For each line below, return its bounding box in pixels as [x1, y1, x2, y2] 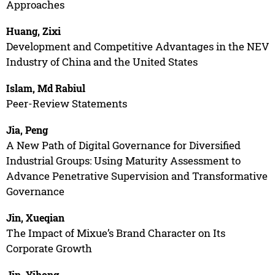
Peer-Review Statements [6, 96, 127, 110]
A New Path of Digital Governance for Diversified [6, 137, 241, 152]
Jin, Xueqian [6, 211, 64, 224]
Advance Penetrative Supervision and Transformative [6, 168, 268, 183]
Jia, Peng [6, 123, 48, 136]
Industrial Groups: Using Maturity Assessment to [6, 153, 241, 168]
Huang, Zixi [6, 24, 61, 37]
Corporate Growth [6, 241, 92, 255]
